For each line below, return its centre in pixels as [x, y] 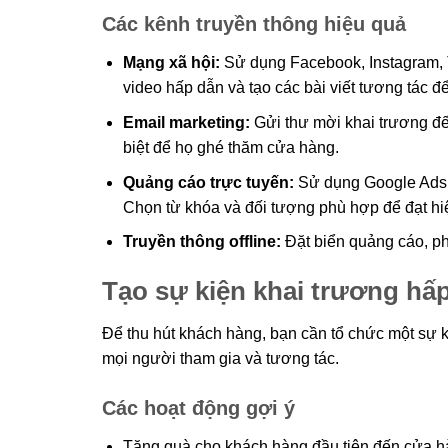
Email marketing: [186, 122]
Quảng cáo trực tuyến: [208, 182]
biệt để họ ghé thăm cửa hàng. [230, 147]
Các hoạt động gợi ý [198, 407]
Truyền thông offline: [201, 242]
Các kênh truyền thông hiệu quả [254, 24]
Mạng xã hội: [171, 63]
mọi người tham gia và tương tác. [220, 358]
